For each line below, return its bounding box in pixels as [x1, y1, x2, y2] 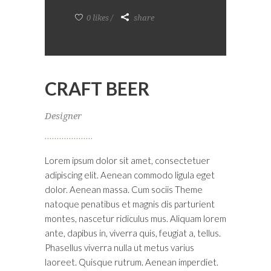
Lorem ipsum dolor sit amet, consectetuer [45, 155, 210, 166]
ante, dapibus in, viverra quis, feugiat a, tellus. [45, 227, 221, 238]
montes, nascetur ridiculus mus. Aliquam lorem [45, 213, 226, 224]
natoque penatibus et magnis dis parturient [45, 198, 215, 209]
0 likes [85, 13, 109, 22]
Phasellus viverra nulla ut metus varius [45, 242, 194, 253]
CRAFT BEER [45, 77, 149, 99]
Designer [45, 111, 82, 122]
